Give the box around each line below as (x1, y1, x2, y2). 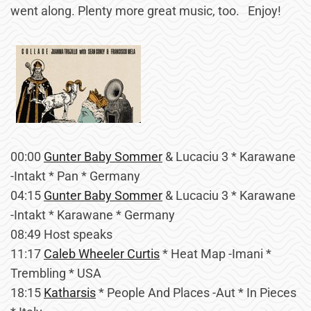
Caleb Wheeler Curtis (44, 246, 160, 261)
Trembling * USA (10, 266, 101, 280)
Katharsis (44, 285, 96, 300)
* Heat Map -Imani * (160, 246, 271, 261)
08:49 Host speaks (10, 227, 112, 242)
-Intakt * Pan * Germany (10, 169, 140, 183)
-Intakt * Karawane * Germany (10, 208, 175, 222)
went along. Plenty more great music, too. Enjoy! (10, 3, 281, 18)
